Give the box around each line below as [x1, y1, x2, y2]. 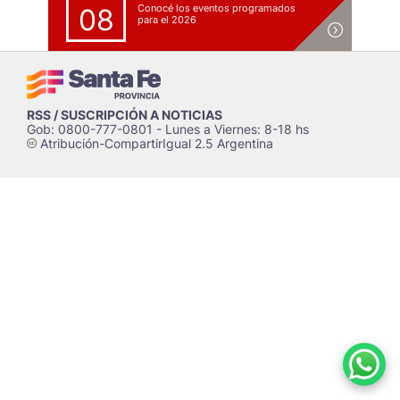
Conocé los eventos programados [137, 2, 296, 14]
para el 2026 [137, 13, 196, 26]
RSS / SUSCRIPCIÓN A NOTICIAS [27, 107, 222, 122]
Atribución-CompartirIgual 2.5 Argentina [37, 136, 273, 151]
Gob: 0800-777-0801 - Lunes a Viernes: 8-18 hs [27, 121, 309, 137]
